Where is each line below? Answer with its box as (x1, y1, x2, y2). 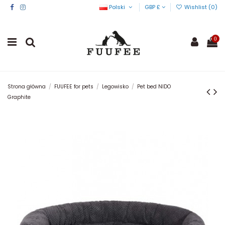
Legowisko (102, 82, 129, 90)
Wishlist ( (182, 3, 211, 11)
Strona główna (8, 82, 46, 90)
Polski (107, 3, 127, 11)
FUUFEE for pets (54, 82, 94, 90)
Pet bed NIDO (137, 82, 171, 90)
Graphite (8, 93, 31, 101)
